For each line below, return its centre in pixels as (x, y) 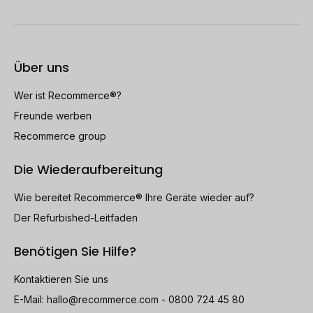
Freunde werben (53, 116)
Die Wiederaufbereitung (88, 170)
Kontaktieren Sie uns (61, 279)
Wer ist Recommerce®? (68, 96)
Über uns (42, 68)
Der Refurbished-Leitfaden (76, 218)
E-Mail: (30, 300)
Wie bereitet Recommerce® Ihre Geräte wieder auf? (134, 198)
